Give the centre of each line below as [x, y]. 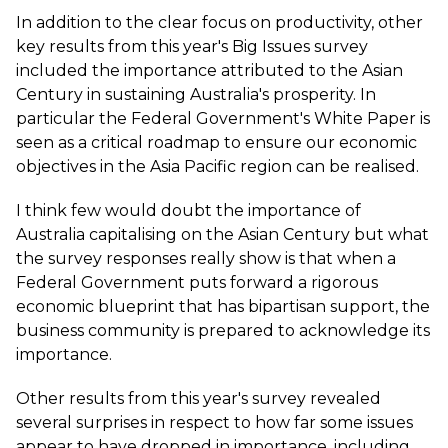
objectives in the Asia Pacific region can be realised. [217, 166]
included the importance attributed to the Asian [209, 70]
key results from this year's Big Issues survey [192, 46]
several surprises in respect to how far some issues [214, 422]
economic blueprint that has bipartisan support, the [223, 306]
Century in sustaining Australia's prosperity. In [196, 94]
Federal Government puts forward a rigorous [197, 282]
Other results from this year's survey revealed [198, 398]
